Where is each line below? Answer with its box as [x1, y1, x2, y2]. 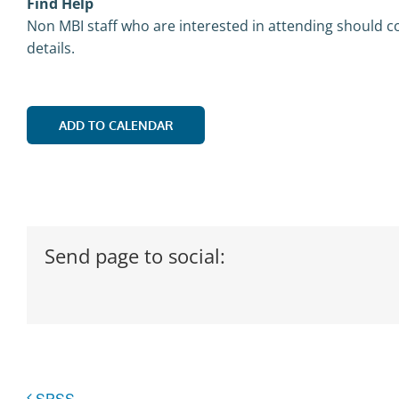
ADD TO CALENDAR [58, 117, 174, 133]
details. [27, 37, 75, 58]
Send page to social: [45, 241, 225, 269]
